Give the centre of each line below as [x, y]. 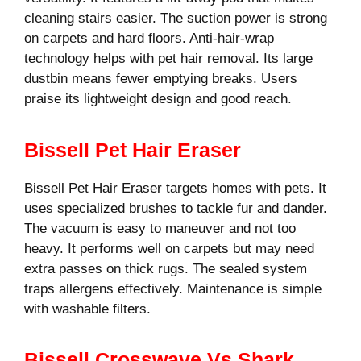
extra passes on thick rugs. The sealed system [166, 268]
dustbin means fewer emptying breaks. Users [161, 79]
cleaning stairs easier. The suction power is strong [176, 19]
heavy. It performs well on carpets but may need [169, 248]
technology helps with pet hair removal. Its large [168, 59]
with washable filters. [87, 309]
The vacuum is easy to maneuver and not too [160, 228]
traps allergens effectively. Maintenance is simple [173, 288]
